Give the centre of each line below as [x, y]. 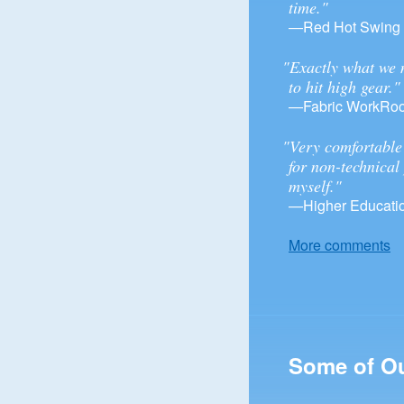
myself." [315, 186]
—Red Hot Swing [344, 27]
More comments [340, 245]
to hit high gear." [344, 87]
